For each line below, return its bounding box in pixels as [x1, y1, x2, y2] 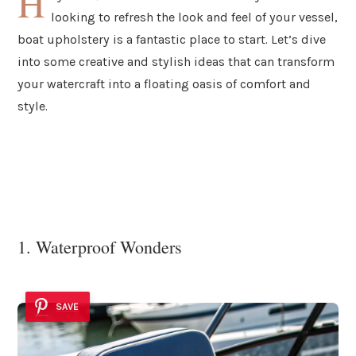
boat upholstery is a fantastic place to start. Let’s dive [17, 31, 326, 47]
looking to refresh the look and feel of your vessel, [51, 9, 339, 25]
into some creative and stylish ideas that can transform [17, 53, 335, 69]
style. [17, 98, 48, 114]
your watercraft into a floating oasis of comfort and [17, 75, 311, 91]
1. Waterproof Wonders [17, 235, 182, 259]
